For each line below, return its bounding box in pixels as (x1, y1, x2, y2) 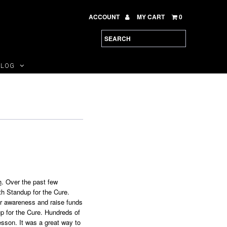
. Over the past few (1, 177, 58, 187)
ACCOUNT (88, 12, 121, 21)
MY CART (136, 12, 165, 21)
